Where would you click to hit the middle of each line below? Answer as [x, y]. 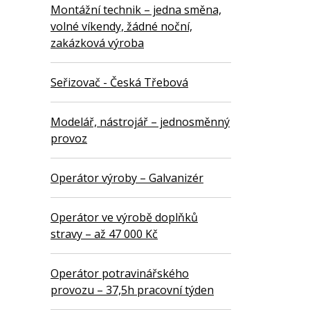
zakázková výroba [97, 43]
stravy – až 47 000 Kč [104, 234]
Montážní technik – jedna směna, [136, 10]
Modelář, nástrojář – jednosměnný [140, 122]
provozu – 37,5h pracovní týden [132, 290]
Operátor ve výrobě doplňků [124, 218]
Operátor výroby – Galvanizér [127, 178]
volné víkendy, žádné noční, [121, 27]
